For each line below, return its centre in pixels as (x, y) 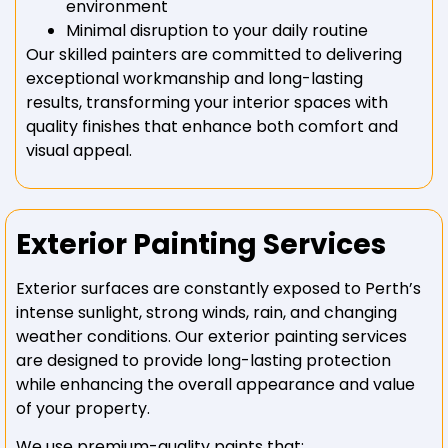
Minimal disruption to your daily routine (217, 31)
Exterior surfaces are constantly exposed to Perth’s (218, 288)
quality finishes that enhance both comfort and (212, 127)
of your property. (83, 408)
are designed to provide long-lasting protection (203, 360)
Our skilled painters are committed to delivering (214, 55)
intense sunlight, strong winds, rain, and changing (206, 312)
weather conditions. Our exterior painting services (211, 336)
